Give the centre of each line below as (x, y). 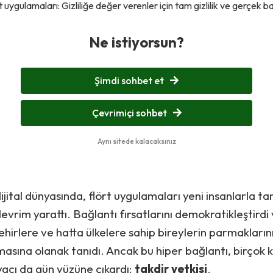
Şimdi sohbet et (129, 80)
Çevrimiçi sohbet (129, 113)
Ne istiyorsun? (136, 42)
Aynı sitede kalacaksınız (136, 141)
